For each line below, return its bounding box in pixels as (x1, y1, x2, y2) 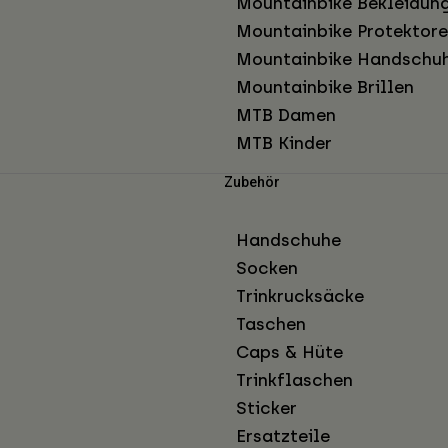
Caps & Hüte (236, 342, 343, 363)
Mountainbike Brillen (236, 77, 414, 98)
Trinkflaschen (236, 370, 353, 391)
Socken (236, 258, 298, 279)
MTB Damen (236, 105, 336, 126)
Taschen (236, 314, 306, 335)
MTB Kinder (236, 133, 332, 154)
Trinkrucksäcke (236, 286, 364, 307)
